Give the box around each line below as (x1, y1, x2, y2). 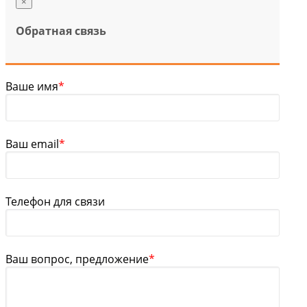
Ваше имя (5, 79, 58, 95)
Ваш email (5, 136, 59, 152)
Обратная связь (16, 23, 106, 38)
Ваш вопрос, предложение (5, 251, 149, 267)
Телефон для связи (5, 194, 105, 210)
